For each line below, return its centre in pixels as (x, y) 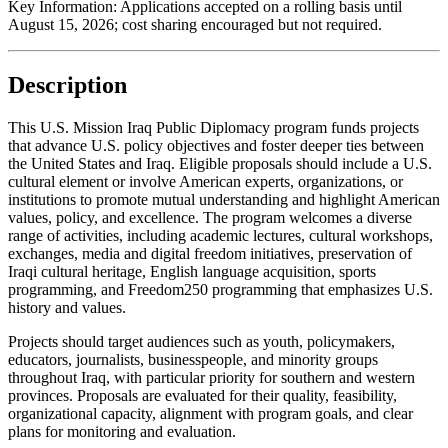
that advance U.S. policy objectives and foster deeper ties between (216, 145)
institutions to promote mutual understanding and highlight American (224, 199)
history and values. (67, 307)
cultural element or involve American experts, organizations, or (205, 181)
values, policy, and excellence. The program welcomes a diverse (210, 217)
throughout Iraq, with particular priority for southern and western (211, 377)
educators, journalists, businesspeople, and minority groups (193, 359)
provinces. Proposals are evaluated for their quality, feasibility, (202, 395)
